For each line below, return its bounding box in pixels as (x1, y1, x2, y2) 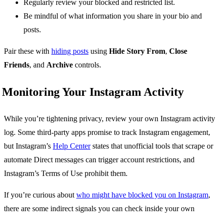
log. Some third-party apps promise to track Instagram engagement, (4, 128, 210, 137)
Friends (4, 61, 29, 69)
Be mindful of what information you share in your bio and (23, 12, 202, 21)
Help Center (53, 142, 90, 151)
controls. (73, 61, 101, 69)
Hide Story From (109, 47, 165, 56)
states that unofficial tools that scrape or (90, 142, 213, 151)
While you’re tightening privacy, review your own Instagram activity (4, 114, 215, 123)
